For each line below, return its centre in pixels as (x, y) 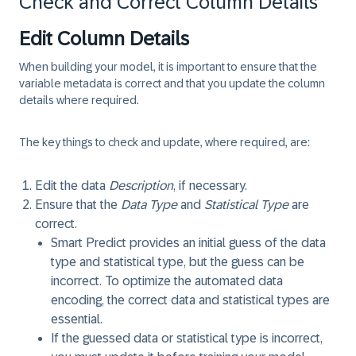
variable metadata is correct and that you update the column (172, 83)
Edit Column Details (104, 39)
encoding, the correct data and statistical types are (190, 300)
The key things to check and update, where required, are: (164, 142)
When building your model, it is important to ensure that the (168, 67)
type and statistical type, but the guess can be (178, 262)
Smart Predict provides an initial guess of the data (188, 243)
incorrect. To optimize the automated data (167, 281)
